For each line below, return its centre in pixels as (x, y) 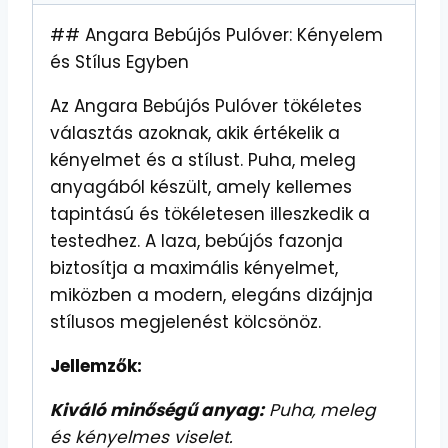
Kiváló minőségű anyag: (157, 410)
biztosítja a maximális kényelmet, (194, 268)
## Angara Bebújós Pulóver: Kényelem (216, 35)
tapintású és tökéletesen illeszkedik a (210, 214)
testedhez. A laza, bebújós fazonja (196, 241)
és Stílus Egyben (119, 62)
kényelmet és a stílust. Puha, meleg (203, 160)
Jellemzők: (96, 366)
